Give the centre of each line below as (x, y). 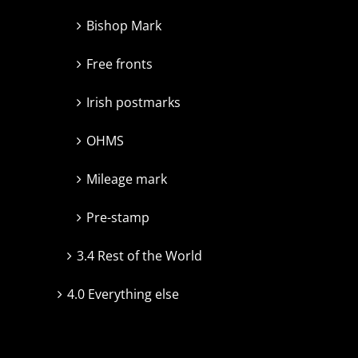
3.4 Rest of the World (139, 256)
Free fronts (119, 64)
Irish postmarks (133, 103)
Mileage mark (127, 179)
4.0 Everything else (123, 294)
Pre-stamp (118, 218)
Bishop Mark (124, 26)
